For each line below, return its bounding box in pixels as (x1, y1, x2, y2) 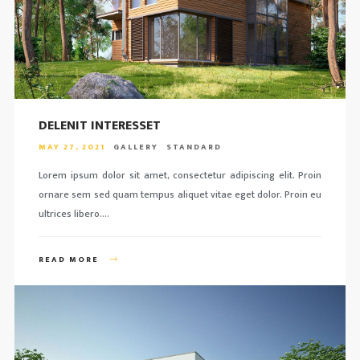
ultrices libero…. (38, 205, 109, 222)
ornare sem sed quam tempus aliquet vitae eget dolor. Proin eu (38, 186, 322, 202)
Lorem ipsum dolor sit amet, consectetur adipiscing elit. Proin (38, 166, 322, 183)
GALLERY (112, 140, 158, 153)
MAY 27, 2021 (38, 140, 105, 153)
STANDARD (166, 140, 222, 153)
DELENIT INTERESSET (38, 114, 161, 137)
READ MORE (38, 252, 102, 266)
